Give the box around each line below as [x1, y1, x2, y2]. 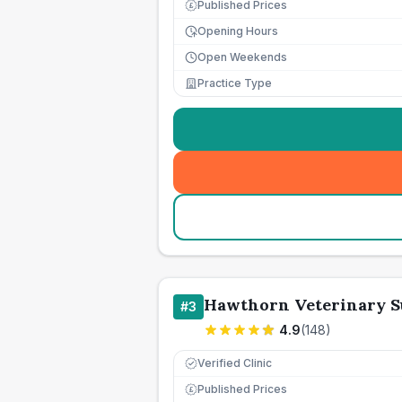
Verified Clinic [197, 356, 272, 370]
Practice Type [197, 76, 272, 90]
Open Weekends [197, 50, 287, 64]
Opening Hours [197, 24, 278, 38]
